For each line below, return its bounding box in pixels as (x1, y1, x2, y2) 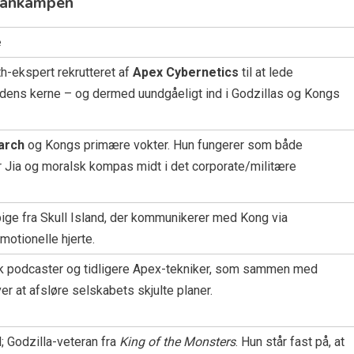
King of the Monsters (119, 333, 235, 349)
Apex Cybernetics (133, 64, 239, 80)
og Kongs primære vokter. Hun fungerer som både (24, 137, 303, 153)
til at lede (239, 64, 293, 80)
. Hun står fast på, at (235, 333, 345, 349)
